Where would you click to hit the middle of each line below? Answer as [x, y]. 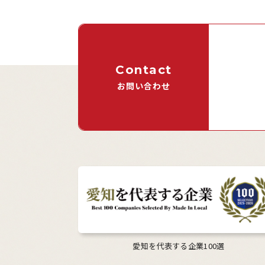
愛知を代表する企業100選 [179, 245]
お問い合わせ [143, 86]
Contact [144, 70]
